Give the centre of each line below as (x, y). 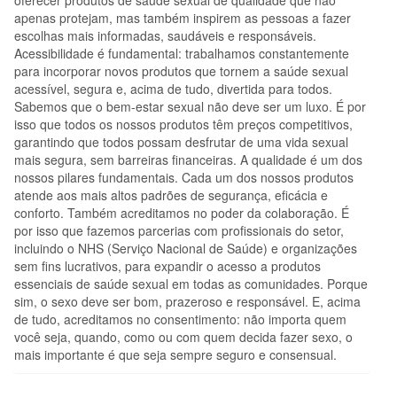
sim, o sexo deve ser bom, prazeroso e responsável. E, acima (187, 301)
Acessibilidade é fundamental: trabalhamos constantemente (182, 53)
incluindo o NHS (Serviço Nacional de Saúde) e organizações (186, 248)
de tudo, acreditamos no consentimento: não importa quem (180, 319)
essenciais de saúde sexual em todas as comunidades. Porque (191, 283)
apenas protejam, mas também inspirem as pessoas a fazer (183, 17)
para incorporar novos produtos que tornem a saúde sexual (181, 70)
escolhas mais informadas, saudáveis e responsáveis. (165, 35)
